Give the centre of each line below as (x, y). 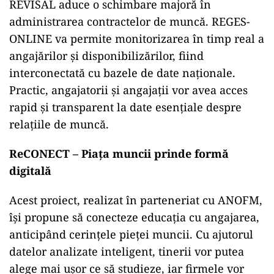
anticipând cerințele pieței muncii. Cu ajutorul (131, 234)
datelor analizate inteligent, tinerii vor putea (127, 251)
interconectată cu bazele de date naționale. (122, 73)
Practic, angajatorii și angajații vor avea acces (128, 90)
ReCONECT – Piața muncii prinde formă (119, 154)
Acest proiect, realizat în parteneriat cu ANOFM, (136, 200)
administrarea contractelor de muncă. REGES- (130, 21)
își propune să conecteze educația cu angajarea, (134, 217)
